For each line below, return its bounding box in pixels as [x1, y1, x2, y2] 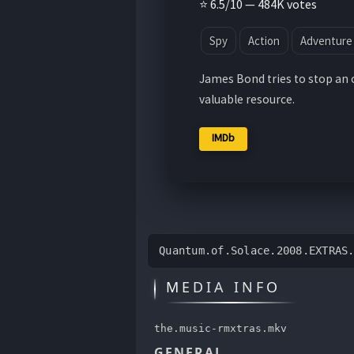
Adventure [299, 33, 352, 49]
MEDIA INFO [166, 277, 281, 297]
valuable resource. [198, 92, 295, 107]
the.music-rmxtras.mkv [154, 322, 287, 334]
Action [247, 33, 280, 49]
